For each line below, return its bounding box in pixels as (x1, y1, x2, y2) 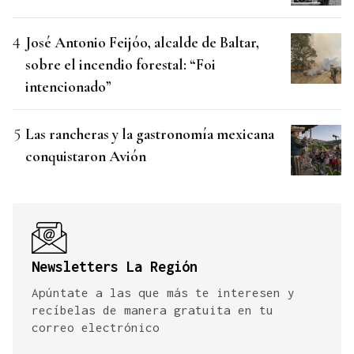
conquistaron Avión (25, 147, 146, 166)
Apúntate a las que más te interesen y (32, 285, 295, 300)
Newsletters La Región (32, 258, 198, 276)
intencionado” (25, 77, 111, 96)
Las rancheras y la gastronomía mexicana (25, 125, 274, 144)
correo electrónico (32, 320, 160, 335)
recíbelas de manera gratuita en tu (32, 303, 273, 318)
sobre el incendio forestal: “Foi (25, 55, 216, 74)
